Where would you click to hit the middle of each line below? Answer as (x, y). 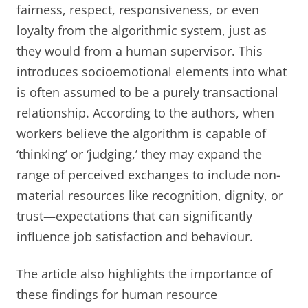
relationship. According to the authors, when (145, 112)
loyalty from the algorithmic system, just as (142, 30)
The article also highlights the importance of (144, 273)
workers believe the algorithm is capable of (141, 133)
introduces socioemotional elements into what (152, 71)
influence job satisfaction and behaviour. (135, 236)
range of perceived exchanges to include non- (148, 174)
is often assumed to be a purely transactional (147, 92)
